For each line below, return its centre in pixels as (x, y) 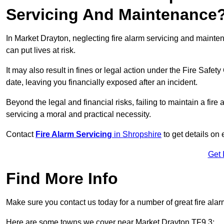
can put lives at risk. (41, 50)
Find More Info (62, 179)
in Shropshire (138, 134)
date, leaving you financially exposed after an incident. (102, 82)
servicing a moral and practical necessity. (78, 114)
